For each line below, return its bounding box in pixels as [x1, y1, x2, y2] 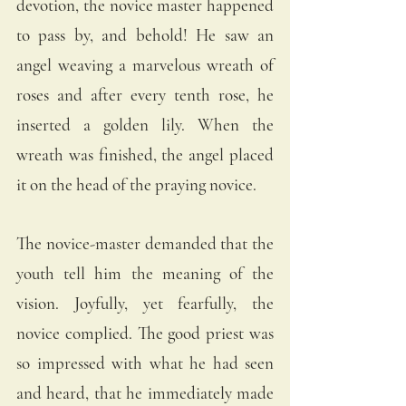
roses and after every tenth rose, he [16, 83, 274, 105]
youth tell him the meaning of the [16, 262, 274, 284]
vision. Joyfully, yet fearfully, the [16, 292, 274, 314]
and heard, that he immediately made [16, 382, 274, 403]
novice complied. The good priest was [16, 322, 274, 343]
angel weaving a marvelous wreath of [16, 53, 274, 75]
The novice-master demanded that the [16, 232, 274, 254]
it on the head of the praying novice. [16, 173, 260, 195]
